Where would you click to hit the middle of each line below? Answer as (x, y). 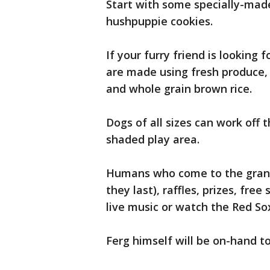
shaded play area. (153, 139)
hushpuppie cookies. (159, 21)
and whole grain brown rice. (179, 89)
